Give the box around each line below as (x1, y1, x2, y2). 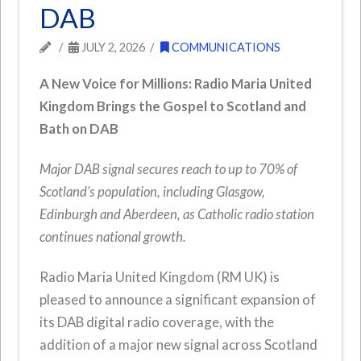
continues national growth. (39, 227, 187, 245)
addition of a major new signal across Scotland (39, 335, 318, 353)
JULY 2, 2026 (78, 39, 145, 54)
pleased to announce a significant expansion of (39, 290, 317, 308)
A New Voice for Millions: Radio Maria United (39, 74, 313, 92)
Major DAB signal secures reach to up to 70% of (39, 160, 298, 177)
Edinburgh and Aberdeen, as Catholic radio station (39, 205, 315, 222)
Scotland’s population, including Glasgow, (39, 182, 266, 200)
